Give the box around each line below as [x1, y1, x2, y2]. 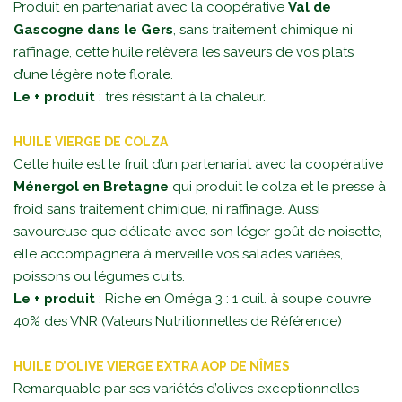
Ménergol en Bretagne [13, 178, 169, 195]
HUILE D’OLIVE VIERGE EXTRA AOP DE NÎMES [13, 358, 290, 373]
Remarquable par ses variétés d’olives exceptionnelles [13, 380, 359, 397]
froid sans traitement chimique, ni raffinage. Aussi [13, 200, 320, 217]
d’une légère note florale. [13, 66, 173, 83]
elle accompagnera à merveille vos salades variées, [13, 245, 343, 262]
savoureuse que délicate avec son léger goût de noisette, [13, 223, 382, 240]
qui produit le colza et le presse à [169, 178, 386, 195]
